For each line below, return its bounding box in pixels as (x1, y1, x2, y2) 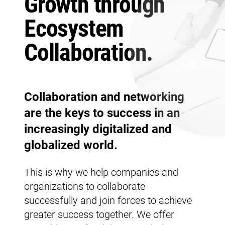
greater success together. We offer (24, 208, 174, 220)
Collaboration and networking (24, 89, 184, 104)
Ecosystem (24, 14, 124, 43)
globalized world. (24, 138, 118, 152)
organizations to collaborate (24, 180, 145, 192)
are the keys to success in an (24, 105, 180, 120)
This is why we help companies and (24, 166, 178, 178)
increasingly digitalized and (24, 122, 172, 136)
